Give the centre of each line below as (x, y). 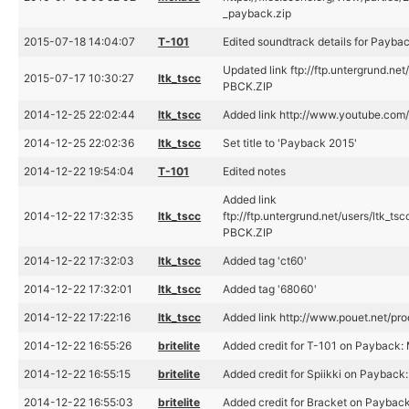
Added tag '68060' (270, 289)
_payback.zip (257, 13)
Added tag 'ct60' (265, 261)
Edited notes (255, 171)
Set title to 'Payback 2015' (290, 143)
